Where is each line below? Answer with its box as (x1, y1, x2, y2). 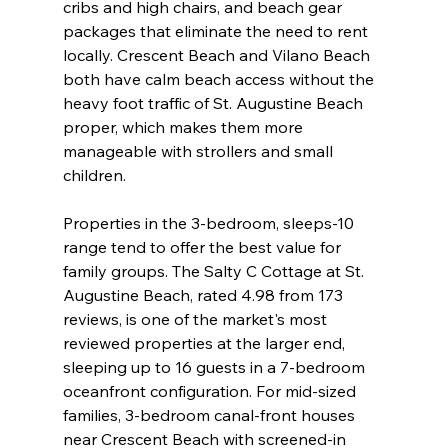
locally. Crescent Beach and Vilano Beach (62, 45, 374, 66)
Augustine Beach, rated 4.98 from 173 (62, 285, 347, 306)
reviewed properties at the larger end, (62, 333, 349, 354)
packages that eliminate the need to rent (62, 21, 372, 42)
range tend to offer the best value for (62, 237, 345, 258)
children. (62, 165, 126, 186)
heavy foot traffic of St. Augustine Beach (62, 93, 367, 114)
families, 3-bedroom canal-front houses (62, 405, 359, 426)
